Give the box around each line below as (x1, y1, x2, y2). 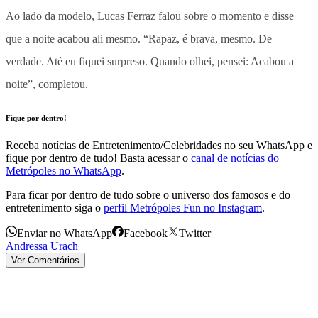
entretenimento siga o (6, 202, 101, 214)
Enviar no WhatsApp (17, 227, 112, 240)
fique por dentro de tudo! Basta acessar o (6, 152, 188, 165)
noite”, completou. (6, 77, 88, 90)
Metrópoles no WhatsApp (6, 165, 121, 177)
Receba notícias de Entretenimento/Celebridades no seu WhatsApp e (6, 139, 312, 152)
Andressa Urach (6, 240, 78, 253)
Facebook (124, 227, 168, 240)
